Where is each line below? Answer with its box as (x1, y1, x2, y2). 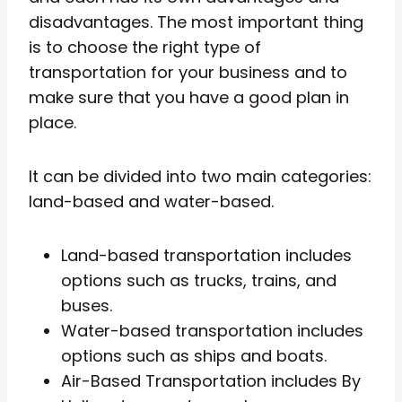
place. (29, 110, 76, 134)
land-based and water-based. (29, 189, 274, 213)
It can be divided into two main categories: (29, 164, 371, 188)
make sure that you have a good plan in (29, 85, 349, 109)
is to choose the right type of (29, 35, 261, 58)
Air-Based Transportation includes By (61, 369, 361, 392)
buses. (61, 293, 112, 317)
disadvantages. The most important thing (29, 10, 363, 33)
